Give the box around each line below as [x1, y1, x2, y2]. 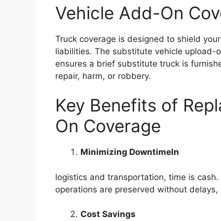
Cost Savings [80, 209, 136, 220]
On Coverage [55, 115, 161, 137]
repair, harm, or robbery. [55, 71, 151, 81]
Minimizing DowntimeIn [80, 147, 179, 157]
